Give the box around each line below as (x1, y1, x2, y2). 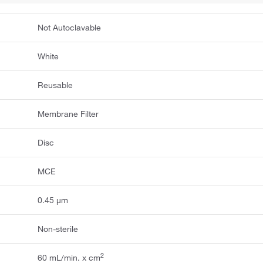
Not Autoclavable (38, 22, 102, 33)
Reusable (38, 79, 73, 90)
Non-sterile (38, 223, 79, 234)
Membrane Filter (38, 108, 99, 119)
